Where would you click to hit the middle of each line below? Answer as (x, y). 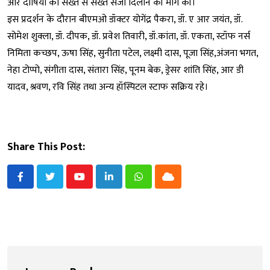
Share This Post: (46, 147)
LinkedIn (125, 184)
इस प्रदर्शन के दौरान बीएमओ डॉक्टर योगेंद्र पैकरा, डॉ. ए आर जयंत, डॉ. (125, 20)
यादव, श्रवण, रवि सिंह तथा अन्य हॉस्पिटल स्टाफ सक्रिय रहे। (108, 87)
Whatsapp (158, 184)
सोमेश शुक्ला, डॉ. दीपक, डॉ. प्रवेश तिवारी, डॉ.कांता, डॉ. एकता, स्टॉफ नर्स (129, 37)
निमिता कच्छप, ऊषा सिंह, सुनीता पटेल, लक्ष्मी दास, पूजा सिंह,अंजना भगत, (133, 54)
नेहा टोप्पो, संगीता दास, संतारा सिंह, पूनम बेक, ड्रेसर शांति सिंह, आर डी (125, 71)
